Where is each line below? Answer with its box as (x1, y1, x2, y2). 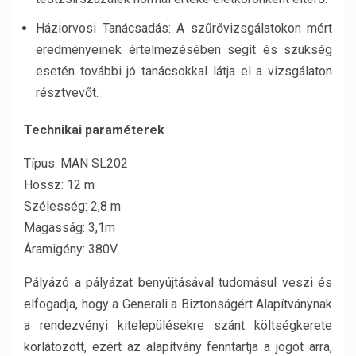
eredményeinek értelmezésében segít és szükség (36, 42, 332, 57)
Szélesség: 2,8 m (24, 199, 121, 214)
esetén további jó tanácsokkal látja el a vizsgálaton (36, 64, 332, 79)
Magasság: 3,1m (24, 220, 115, 235)
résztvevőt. (36, 85, 99, 100)
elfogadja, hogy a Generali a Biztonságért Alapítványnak (24, 296, 332, 311)
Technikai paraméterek (24, 122, 164, 137)
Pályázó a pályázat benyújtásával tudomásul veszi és (24, 275, 332, 290)
